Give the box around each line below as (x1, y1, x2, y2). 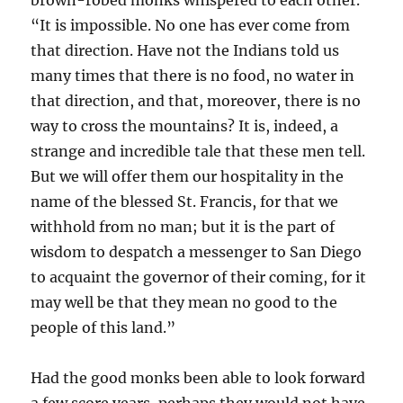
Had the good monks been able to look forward (31, 369, 366, 388)
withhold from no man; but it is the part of (31, 218, 336, 237)
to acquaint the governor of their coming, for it (31, 268, 367, 287)
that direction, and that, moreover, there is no (31, 92, 362, 111)
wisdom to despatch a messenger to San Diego (31, 243, 363, 262)
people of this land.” (31, 318, 176, 337)
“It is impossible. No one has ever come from (31, 16, 351, 35)
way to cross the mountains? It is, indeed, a (31, 117, 339, 136)
